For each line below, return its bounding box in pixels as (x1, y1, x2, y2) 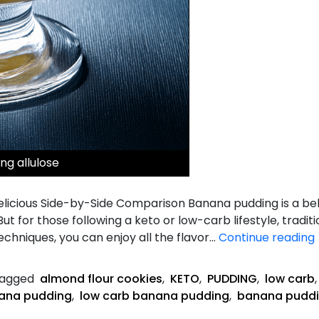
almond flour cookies (40, 270, 162, 287)
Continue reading (219, 229, 315, 246)
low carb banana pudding (80, 287, 229, 304)
